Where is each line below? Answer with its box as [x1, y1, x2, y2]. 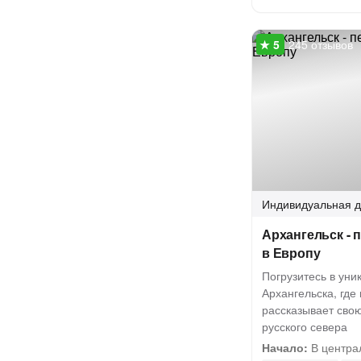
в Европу [262, 243, 321, 262]
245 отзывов [288, 36, 353, 52]
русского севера [262, 318, 347, 334]
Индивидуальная [262, 196, 351, 212]
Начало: [262, 339, 308, 355]
